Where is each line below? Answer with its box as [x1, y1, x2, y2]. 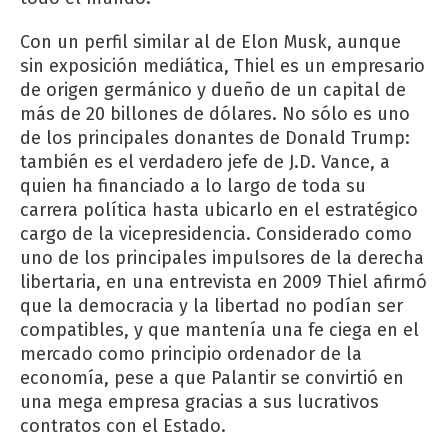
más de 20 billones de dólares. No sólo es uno [20, 103, 410, 126]
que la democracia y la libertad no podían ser [20, 295, 403, 318]
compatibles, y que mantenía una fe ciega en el [20, 319, 419, 342]
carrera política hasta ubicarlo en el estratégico [20, 199, 418, 222]
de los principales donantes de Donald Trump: [20, 127, 410, 150]
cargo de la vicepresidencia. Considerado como [20, 223, 412, 246]
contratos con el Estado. [20, 415, 226, 438]
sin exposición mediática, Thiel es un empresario [20, 55, 425, 78]
